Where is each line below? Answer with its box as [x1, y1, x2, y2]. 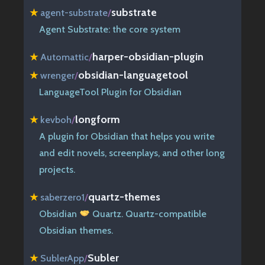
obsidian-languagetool [78, 68, 188, 81]
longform [75, 112, 120, 125]
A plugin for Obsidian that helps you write [39, 130, 215, 142]
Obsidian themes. [39, 224, 113, 236]
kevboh [40, 114, 72, 125]
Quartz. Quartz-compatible [90, 208, 207, 219]
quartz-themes [88, 190, 160, 203]
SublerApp [40, 252, 84, 264]
